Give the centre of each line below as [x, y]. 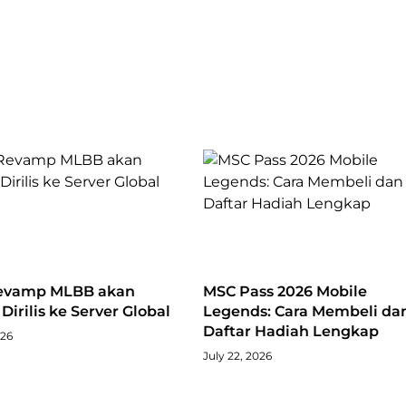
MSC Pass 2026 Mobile [285, 292]
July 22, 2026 [237, 356]
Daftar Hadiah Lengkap [291, 332]
